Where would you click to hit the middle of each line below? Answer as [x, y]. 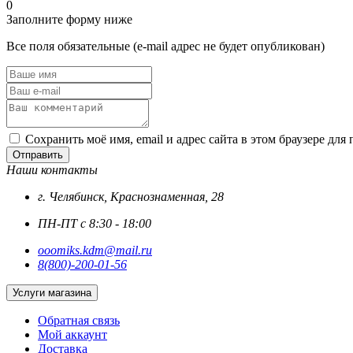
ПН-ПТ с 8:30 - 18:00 [95, 224]
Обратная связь [79, 321]
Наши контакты [52, 170]
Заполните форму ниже [69, 20]
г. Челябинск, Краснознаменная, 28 [131, 197]
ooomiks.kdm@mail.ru [95, 251]
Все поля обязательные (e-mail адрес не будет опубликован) [165, 46]
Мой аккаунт [72, 335]
